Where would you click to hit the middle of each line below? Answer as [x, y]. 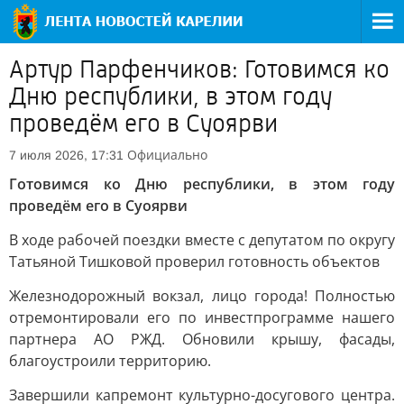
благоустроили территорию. [110, 361]
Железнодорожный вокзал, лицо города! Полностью [202, 296]
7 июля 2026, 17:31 [66, 155]
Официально [167, 155]
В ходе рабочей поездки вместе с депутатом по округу [202, 240]
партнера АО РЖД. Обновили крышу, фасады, [202, 339]
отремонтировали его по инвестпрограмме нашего [202, 317]
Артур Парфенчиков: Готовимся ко [199, 69]
